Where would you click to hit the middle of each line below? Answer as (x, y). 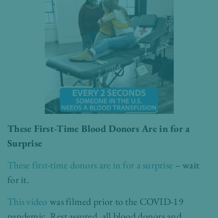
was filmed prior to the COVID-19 (115, 202)
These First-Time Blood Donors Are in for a (99, 129)
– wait (186, 165)
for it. (18, 180)
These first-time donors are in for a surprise (90, 165)
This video (27, 202)
